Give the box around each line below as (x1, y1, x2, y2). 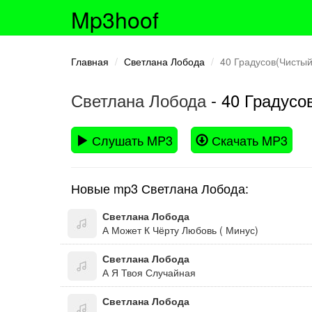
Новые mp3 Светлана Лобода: (71, 179, 249, 197)
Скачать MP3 (208, 131, 288, 149)
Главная (71, 54, 109, 68)
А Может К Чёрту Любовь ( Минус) (102, 223, 258, 237)
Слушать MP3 (88, 131, 173, 149)
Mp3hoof (71, 3, 159, 35)
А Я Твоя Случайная (102, 265, 196, 279)
